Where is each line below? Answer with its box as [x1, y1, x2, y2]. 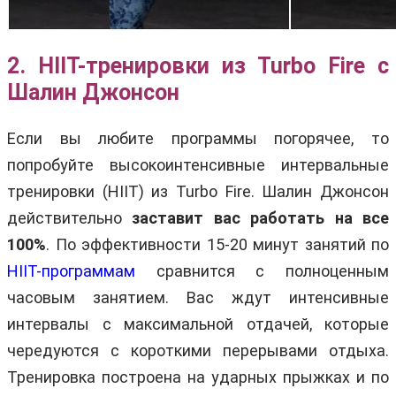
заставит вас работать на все [132, 208, 390, 227]
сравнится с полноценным [135, 261, 389, 280]
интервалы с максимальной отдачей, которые [7, 314, 389, 333]
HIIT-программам [7, 261, 135, 280]
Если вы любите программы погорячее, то [7, 128, 389, 148]
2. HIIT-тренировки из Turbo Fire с [7, 52, 389, 79]
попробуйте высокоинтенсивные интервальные [7, 155, 389, 174]
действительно [7, 208, 133, 227]
